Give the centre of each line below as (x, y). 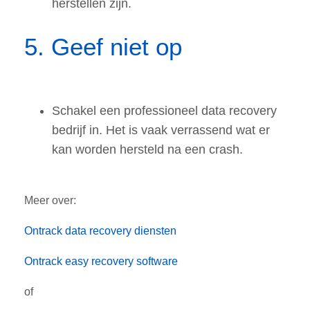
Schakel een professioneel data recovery (164, 111)
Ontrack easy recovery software (101, 262)
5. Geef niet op (107, 47)
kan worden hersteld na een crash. (147, 150)
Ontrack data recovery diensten (100, 231)
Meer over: (50, 201)
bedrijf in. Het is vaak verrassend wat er (161, 130)
